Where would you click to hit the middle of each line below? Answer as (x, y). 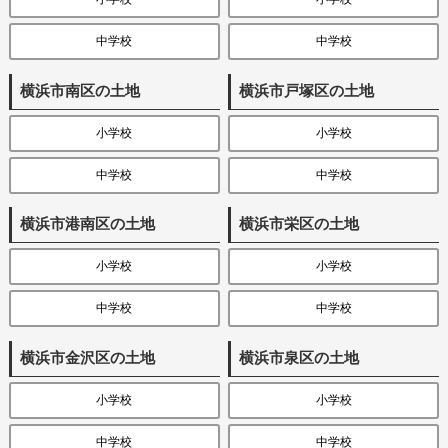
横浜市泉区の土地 (299, 357)
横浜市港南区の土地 (87, 224)
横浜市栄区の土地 (299, 224)
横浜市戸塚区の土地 (307, 90)
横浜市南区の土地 (79, 90)
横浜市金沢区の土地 (87, 357)
